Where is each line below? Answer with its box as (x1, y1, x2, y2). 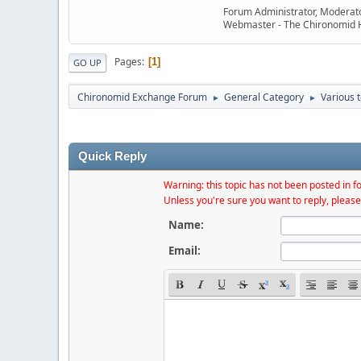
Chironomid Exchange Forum (77, 89, 207, 104)
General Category (224, 89, 304, 104)
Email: (168, 243, 201, 258)
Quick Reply (78, 149, 147, 163)
